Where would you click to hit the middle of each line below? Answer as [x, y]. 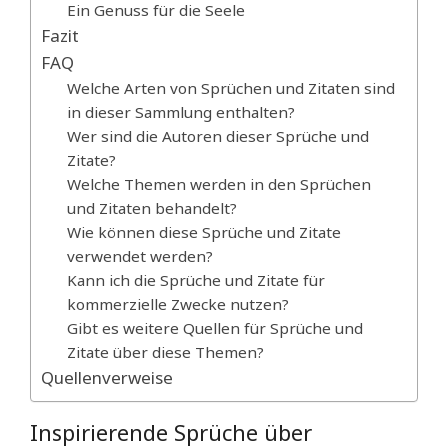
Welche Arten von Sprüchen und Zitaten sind [230, 88]
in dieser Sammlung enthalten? [180, 112]
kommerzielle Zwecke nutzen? [177, 304]
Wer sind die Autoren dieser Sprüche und [217, 136]
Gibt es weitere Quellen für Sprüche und [214, 328]
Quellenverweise [107, 378]
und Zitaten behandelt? [151, 208]
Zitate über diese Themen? [165, 352]
